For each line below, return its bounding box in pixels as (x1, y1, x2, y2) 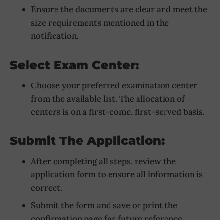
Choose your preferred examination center (30, 80, 197, 91)
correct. (30, 182, 62, 193)
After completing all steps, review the (30, 156, 176, 167)
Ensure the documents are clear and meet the (30, 3, 207, 15)
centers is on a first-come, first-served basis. (30, 106, 205, 117)
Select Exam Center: (10, 57, 139, 72)
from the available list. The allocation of (30, 93, 185, 104)
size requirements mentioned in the (30, 17, 169, 28)
